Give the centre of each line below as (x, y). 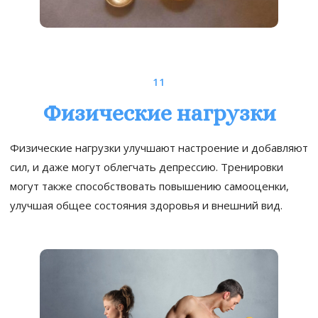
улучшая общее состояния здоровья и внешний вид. (146, 205)
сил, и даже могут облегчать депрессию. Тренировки (147, 167)
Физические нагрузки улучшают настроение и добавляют (159, 148)
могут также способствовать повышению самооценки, (149, 186)
